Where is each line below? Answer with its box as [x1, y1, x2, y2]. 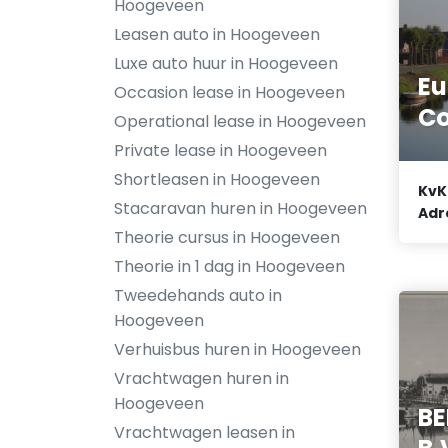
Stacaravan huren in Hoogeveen [114, 197, 367, 220]
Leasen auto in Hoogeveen [114, 23, 320, 46]
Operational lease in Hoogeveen [114, 110, 366, 133]
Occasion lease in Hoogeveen [114, 81, 345, 104]
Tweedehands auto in [114, 284, 282, 307]
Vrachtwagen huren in [114, 367, 289, 390]
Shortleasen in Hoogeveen [114, 168, 320, 191]
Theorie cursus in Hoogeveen [114, 226, 340, 249]
